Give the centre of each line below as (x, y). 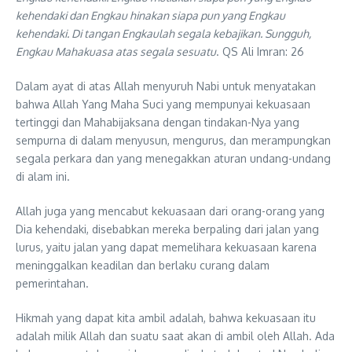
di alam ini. (43, 177)
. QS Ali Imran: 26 (260, 52)
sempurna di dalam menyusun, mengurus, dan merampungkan (173, 141)
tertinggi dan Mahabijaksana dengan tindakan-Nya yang (158, 123)
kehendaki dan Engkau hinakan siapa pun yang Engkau (150, 16)
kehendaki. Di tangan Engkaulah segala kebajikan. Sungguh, (163, 34)
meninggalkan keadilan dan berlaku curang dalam (143, 266)
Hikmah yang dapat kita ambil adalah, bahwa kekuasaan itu (166, 318)
